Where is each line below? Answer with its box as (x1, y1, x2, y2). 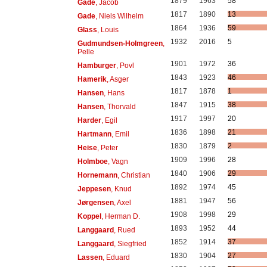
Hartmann (77, 129, 111, 138)
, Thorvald (103, 102, 136, 111)
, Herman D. (101, 212, 140, 221)
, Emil (111, 129, 129, 138)
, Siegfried (113, 239, 147, 248)
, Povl (116, 61, 134, 70)
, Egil (101, 116, 117, 125)
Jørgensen (77, 198, 114, 207)
